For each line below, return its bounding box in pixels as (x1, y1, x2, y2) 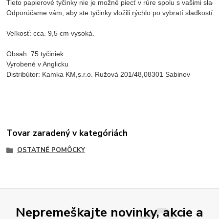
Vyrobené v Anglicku (6, 60, 69, 68)
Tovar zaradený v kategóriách (6, 127, 128, 139)
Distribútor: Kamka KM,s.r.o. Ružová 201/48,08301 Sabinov (6, 70, 191, 79)
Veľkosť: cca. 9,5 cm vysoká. (6, 29, 95, 38)
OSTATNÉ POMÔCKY (17, 145, 85, 154)
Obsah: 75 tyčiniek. (6, 50, 66, 58)
